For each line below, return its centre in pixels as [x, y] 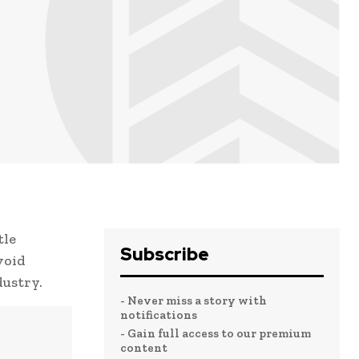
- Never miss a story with [194, 301]
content [144, 348]
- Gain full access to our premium [216, 334]
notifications [159, 315]
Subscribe [165, 255]
